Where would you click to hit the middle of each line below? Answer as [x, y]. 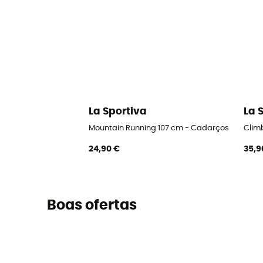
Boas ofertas [92, 206]
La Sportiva [118, 112]
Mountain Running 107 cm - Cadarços [159, 128]
